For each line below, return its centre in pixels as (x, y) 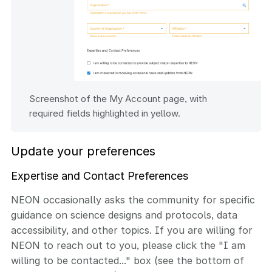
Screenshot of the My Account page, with (118, 99)
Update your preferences (83, 151)
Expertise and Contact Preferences (100, 176)
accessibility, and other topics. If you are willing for (132, 230)
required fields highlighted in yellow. (105, 114)
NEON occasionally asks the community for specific (133, 200)
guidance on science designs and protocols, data (124, 215)
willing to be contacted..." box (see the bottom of (127, 261)
